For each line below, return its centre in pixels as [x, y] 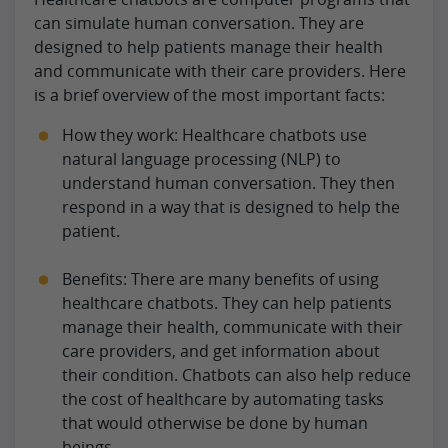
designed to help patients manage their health [208, 46]
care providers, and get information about [221, 350]
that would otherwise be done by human [215, 422]
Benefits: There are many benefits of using [220, 278]
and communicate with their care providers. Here [220, 70]
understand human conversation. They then [228, 182]
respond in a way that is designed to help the [231, 206]
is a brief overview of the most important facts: [209, 94]
